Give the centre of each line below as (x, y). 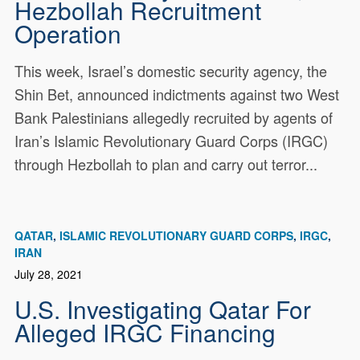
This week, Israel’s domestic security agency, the (171, 71)
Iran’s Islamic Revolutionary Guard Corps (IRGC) (172, 141)
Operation (68, 33)
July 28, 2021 (49, 274)
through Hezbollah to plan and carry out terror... (166, 164)
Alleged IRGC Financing (145, 332)
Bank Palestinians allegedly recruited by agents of (174, 118)
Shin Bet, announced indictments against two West (177, 94)
